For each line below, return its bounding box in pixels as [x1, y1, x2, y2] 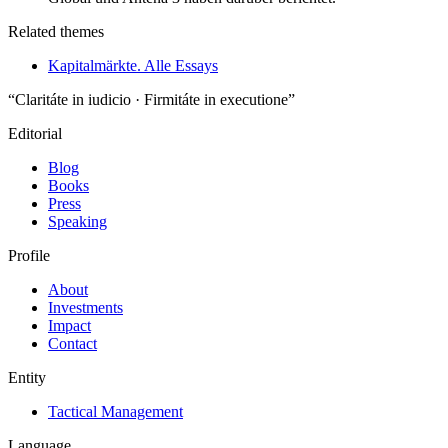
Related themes [8, 23, 104, 41]
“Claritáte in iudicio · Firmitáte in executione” [8, 91, 295, 109]
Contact [48, 335, 97, 353]
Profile [8, 247, 50, 265]
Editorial [8, 125, 62, 143]
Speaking [48, 213, 107, 231]
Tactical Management [48, 403, 183, 421]
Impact [48, 317, 91, 335]
